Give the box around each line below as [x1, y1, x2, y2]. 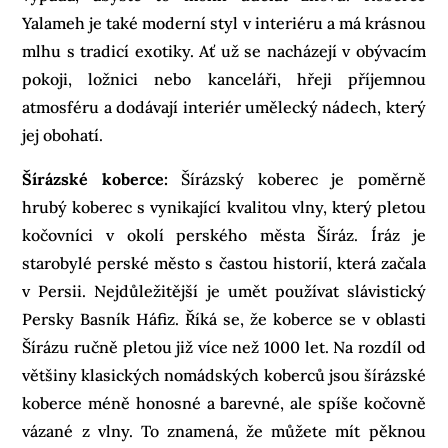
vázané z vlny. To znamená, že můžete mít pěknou [22, 420, 426, 441]
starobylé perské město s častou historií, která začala [22, 252, 426, 273]
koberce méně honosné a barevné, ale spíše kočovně [22, 392, 426, 413]
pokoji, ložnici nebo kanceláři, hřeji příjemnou [22, 68, 426, 89]
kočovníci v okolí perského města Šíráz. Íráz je [22, 224, 426, 245]
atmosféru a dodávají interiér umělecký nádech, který [22, 96, 426, 117]
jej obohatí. [22, 124, 104, 145]
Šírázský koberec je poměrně [167, 168, 426, 189]
